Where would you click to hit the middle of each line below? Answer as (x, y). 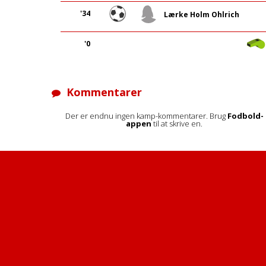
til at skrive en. (177, 123)
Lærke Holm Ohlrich (202, 15)
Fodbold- (245, 116)
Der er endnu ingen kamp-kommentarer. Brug (146, 116)
